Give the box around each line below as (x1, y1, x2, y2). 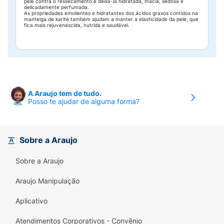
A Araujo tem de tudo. (28, 89, 101, 97)
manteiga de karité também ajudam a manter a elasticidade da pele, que (24, 16, 198, 22)
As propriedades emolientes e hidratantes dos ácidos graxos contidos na (24, 10, 198, 16)
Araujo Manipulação (15, 176, 79, 185)
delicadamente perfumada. (24, 4, 89, 10)
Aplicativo (15, 196, 47, 205)
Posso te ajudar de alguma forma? (28, 97, 139, 105)
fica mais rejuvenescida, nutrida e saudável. (24, 22, 129, 28)
